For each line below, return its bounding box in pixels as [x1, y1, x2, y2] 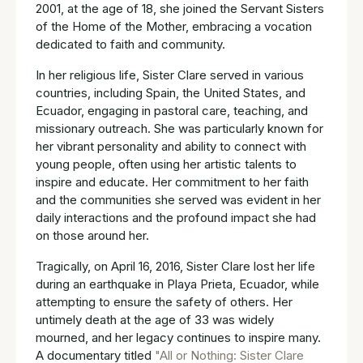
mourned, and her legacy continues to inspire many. [36, 330, 321, 346]
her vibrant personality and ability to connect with [36, 139, 306, 155]
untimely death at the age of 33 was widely [36, 312, 274, 328]
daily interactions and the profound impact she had [36, 210, 316, 226]
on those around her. [36, 228, 149, 244]
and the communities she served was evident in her [36, 192, 321, 208]
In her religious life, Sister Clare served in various [36, 67, 304, 83]
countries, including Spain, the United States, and [36, 85, 305, 101]
